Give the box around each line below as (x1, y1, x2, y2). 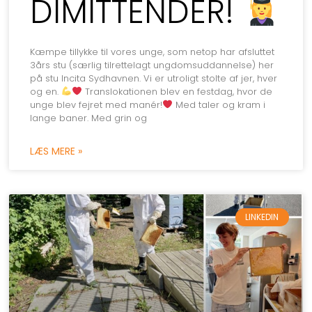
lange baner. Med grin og (30, 111, 148, 125)
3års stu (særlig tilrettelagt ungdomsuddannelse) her (30, 58, 274, 72)
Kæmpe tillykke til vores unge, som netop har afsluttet (30, 45, 275, 58)
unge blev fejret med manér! (30, 97, 163, 111)
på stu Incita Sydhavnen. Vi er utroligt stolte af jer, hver (30, 71, 278, 85)
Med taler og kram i (173, 97, 266, 111)
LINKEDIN (245, 210, 279, 223)
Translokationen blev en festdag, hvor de (82, 84, 273, 98)
